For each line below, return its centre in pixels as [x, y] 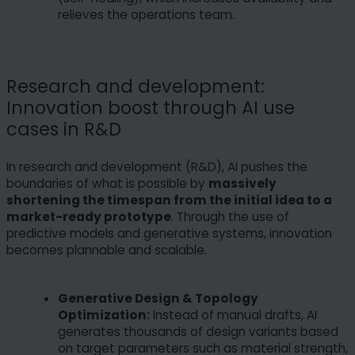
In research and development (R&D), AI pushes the [157, 166]
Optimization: [104, 315]
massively [242, 183]
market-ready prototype [89, 216]
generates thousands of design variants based [198, 331]
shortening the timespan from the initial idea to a [169, 200]
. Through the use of [230, 216]
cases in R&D [64, 130]
